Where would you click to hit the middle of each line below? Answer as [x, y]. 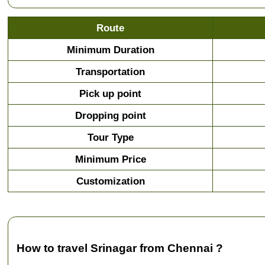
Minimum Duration [110, 49]
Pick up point [111, 93]
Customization [110, 181]
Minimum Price [110, 159]
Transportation [111, 71]
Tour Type [110, 137]
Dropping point [110, 115]
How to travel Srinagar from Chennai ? [120, 248]
